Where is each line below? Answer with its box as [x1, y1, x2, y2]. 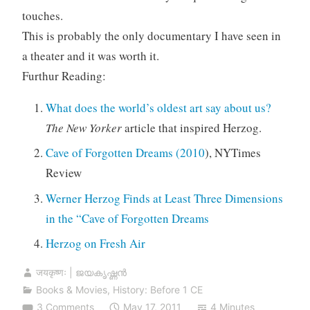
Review [45, 165, 82, 181]
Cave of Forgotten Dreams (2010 [45, 145, 205, 161]
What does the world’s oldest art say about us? [45, 99, 271, 116]
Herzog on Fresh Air [45, 235, 145, 251]
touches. [21, 7, 63, 24]
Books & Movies [35, 284, 107, 296]
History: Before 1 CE [112, 284, 203, 296]
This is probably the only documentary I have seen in [21, 27, 281, 44]
